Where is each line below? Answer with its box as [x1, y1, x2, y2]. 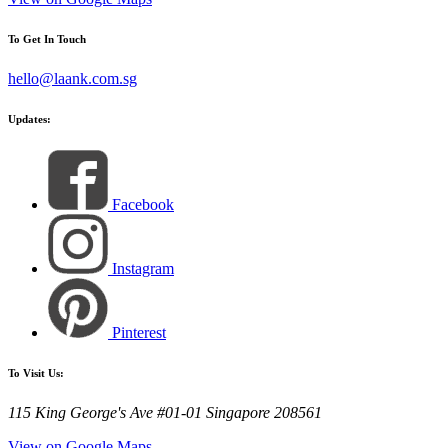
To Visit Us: [8, 366, 64, 379]
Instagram [112, 259, 174, 277]
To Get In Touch [8, 32, 86, 45]
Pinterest [112, 323, 166, 341]
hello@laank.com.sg [8, 69, 137, 87]
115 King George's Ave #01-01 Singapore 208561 [8, 403, 322, 421]
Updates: [8, 112, 51, 125]
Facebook [112, 195, 174, 213]
